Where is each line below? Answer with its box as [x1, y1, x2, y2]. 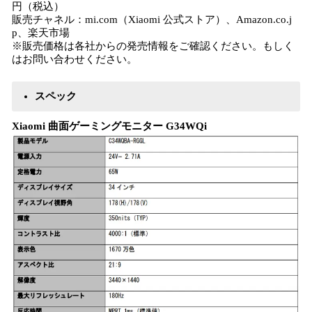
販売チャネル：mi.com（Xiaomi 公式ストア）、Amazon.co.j [12, 14, 292, 25]
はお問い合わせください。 [12, 54, 137, 65]
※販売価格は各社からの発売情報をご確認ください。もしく [12, 40, 294, 52]
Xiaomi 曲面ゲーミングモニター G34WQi [12, 120, 207, 132]
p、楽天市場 [12, 27, 70, 38]
